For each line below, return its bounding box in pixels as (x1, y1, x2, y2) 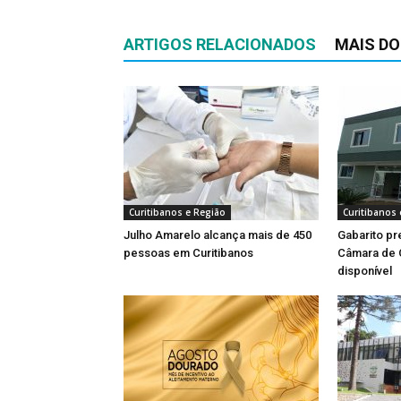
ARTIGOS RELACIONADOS (124, 35, 316, 54)
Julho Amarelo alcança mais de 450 (124, 228, 311, 242)
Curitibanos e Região (129, 206, 226, 218)
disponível (337, 264, 392, 277)
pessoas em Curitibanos (124, 246, 253, 260)
